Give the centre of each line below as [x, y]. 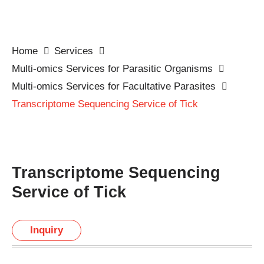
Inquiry [47, 230]
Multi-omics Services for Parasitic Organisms [112, 69]
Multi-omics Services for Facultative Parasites [114, 86]
